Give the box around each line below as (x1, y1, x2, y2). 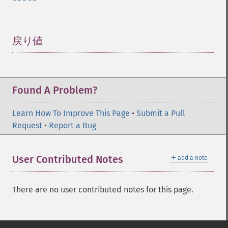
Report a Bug (49, 121, 96, 130)
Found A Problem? (12, 84, 97, 96)
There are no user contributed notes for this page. (12, 185, 193, 194)
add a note (178, 154, 208, 161)
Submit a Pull (136, 108, 185, 118)
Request (12, 121, 42, 130)
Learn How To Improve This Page (12, 108, 130, 118)
